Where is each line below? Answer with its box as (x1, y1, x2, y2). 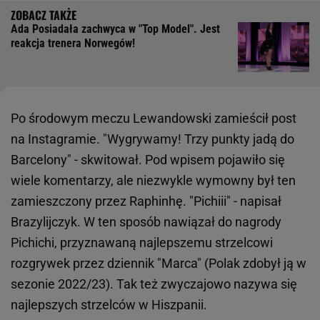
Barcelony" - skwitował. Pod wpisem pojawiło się (11, 151, 285, 167)
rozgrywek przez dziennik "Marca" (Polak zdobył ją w (11, 255, 306, 271)
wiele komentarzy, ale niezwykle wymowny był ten (11, 172, 296, 188)
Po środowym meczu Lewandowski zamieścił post (11, 110, 296, 126)
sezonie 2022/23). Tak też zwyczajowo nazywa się (11, 276, 297, 291)
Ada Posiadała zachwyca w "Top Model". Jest (11, 21, 220, 36)
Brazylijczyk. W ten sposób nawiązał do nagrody (11, 214, 281, 229)
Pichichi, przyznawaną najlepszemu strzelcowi (11, 234, 273, 250)
